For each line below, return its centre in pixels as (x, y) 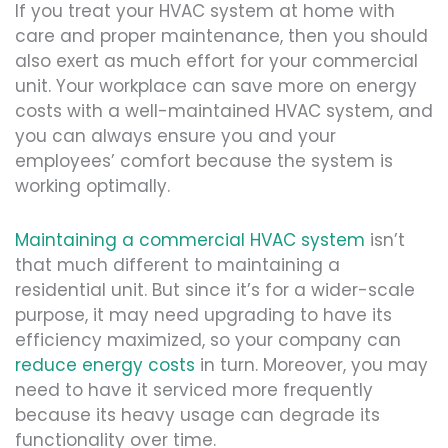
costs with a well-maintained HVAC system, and (224, 110)
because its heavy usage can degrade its (197, 415)
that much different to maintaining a (177, 265)
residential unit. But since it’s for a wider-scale (215, 290)
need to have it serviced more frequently (194, 390)
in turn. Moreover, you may (311, 365)
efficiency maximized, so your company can (208, 340)
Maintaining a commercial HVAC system (190, 240)
